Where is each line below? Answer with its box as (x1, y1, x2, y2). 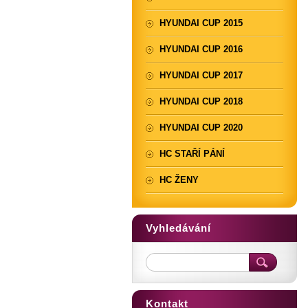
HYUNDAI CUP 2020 (159, 122, 243, 133)
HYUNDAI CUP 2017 (159, 70, 243, 80)
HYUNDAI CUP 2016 (159, 44, 243, 54)
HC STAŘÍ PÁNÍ (159, 148, 225, 159)
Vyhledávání (146, 222, 211, 234)
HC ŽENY (159, 175, 199, 185)
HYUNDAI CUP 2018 (159, 96, 243, 107)
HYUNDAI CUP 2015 (159, 18, 243, 28)
